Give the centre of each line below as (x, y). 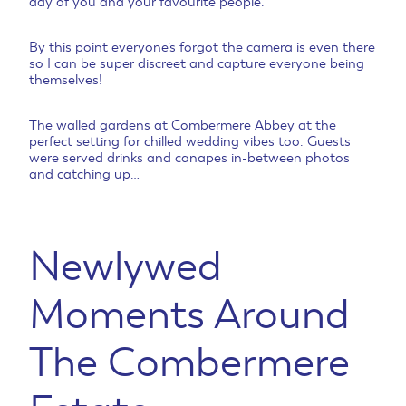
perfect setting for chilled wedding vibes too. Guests (190, 142)
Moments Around (189, 315)
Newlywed (126, 267)
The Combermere (189, 363)
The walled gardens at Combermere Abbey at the (183, 126)
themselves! (66, 80)
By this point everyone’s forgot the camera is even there (202, 48)
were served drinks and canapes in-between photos (189, 158)
